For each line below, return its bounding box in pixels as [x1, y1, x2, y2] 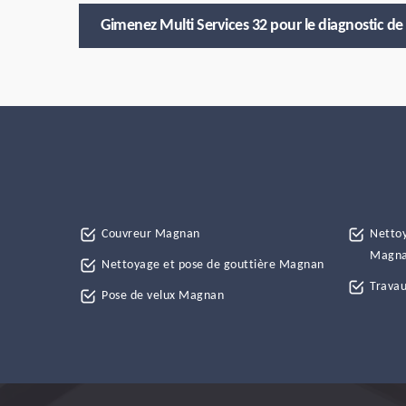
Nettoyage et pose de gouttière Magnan [101, 258, 324, 272]
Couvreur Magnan [101, 227, 200, 241]
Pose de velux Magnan [101, 289, 224, 303]
